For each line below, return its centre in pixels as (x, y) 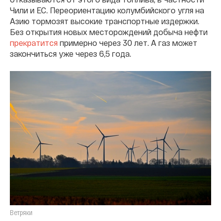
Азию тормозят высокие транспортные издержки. (105, 21)
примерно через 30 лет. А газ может (128, 42)
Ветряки (21, 212)
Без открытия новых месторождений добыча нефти (109, 32)
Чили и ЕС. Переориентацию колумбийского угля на (107, 10)
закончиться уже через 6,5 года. (71, 53)
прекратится (34, 42)
